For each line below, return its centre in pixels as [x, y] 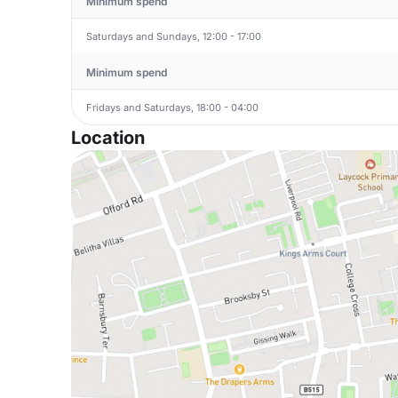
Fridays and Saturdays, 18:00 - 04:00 [172, 107]
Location [108, 138]
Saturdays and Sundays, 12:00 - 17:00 [174, 36]
